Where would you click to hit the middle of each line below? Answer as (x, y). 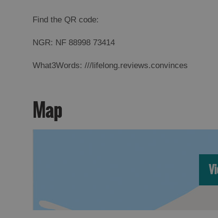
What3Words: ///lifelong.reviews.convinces (110, 66)
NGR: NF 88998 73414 (74, 43)
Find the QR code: (66, 20)
